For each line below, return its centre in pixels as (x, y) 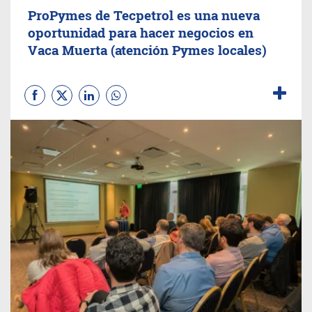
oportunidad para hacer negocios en (141, 32)
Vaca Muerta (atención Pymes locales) (147, 50)
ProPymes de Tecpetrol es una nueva (144, 15)
